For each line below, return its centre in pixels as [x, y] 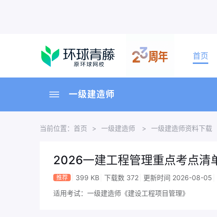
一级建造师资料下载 [182, 128]
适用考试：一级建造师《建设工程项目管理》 [121, 193]
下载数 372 [121, 177]
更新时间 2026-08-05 [178, 177]
